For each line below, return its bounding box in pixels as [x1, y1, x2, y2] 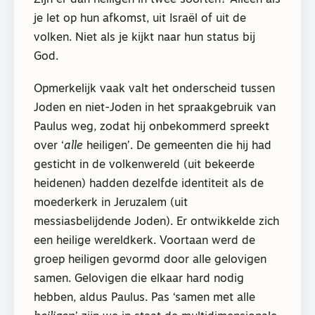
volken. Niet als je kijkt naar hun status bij [34, 32, 255, 44]
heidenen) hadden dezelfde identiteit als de [34, 179, 264, 191]
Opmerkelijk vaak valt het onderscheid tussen [34, 84, 275, 96]
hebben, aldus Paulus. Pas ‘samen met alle [34, 292, 255, 304]
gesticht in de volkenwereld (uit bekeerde [34, 160, 255, 172]
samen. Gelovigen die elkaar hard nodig [34, 274, 244, 285]
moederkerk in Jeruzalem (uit [34, 198, 188, 210]
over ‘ [34, 141, 64, 153]
